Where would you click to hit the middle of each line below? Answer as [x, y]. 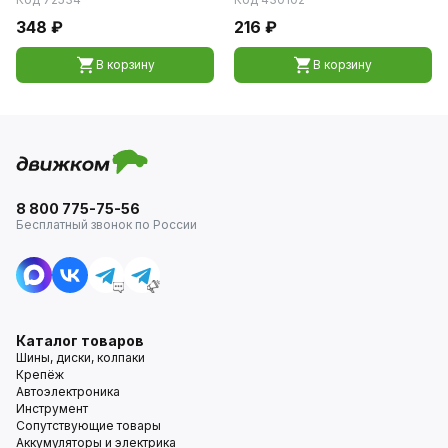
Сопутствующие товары [88, 425]
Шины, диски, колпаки [80, 357]
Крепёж [40, 374]
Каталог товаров [80, 340]
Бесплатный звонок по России [106, 224]
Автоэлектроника [68, 391]
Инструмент [52, 408]
